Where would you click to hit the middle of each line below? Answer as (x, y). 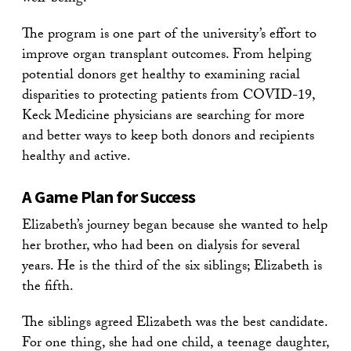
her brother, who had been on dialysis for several (161, 247)
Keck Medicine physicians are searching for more (163, 117)
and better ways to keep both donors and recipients (168, 137)
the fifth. (48, 288)
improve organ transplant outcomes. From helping (167, 56)
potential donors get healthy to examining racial (161, 76)
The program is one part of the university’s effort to (169, 35)
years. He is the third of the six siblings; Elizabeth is (172, 267)
